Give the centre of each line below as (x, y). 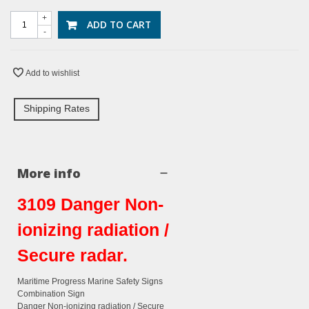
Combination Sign (51, 294)
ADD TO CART (119, 25)
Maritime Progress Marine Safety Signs (90, 282)
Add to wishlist (52, 73)
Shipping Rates (57, 109)
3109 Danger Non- (90, 205)
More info (49, 173)
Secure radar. (72, 256)
